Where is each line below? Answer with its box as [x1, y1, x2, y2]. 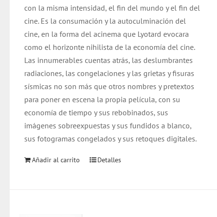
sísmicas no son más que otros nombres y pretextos [24, 81, 194, 91]
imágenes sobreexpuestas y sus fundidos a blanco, [24, 121, 191, 130]
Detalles [97, 155, 121, 164]
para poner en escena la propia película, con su [24, 94, 180, 104]
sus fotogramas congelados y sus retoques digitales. [24, 134, 200, 143]
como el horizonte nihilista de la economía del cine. [24, 42, 195, 52]
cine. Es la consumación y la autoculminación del [24, 16, 186, 26]
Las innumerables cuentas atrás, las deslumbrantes [24, 55, 193, 65]
